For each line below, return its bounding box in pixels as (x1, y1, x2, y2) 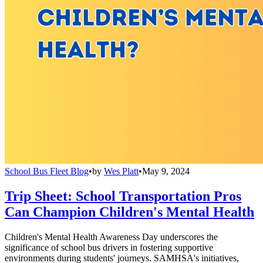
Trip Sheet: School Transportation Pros (5, 188, 241, 204)
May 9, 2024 (142, 166, 190, 177)
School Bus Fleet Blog (5, 166, 89, 177)
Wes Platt (104, 166, 139, 177)
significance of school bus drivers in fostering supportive (5, 242, 213, 253)
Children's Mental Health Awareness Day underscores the (5, 232, 218, 242)
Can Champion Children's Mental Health (5, 204, 254, 220)
